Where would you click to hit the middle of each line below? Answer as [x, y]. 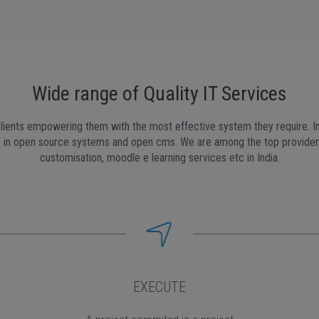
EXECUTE [159, 287]
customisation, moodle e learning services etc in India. [159, 158]
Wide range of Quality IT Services [159, 94]
